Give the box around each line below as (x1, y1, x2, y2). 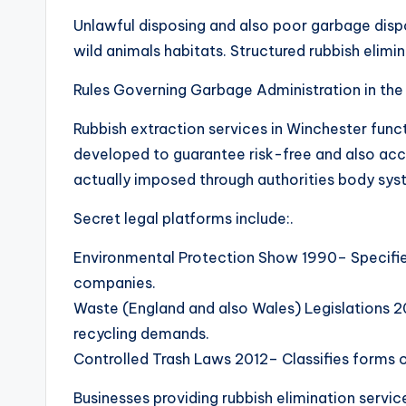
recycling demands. (73, 324, 209, 343)
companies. (73, 274, 156, 292)
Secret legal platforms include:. (73, 209, 294, 227)
